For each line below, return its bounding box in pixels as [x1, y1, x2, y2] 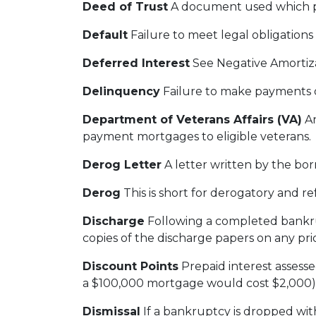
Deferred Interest [83, 56, 190, 70]
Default [83, 28, 128, 42]
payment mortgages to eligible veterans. [83, 130, 311, 143]
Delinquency [83, 85, 160, 98]
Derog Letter [83, 158, 162, 171]
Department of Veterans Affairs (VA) [83, 113, 302, 126]
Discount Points [83, 260, 178, 273]
